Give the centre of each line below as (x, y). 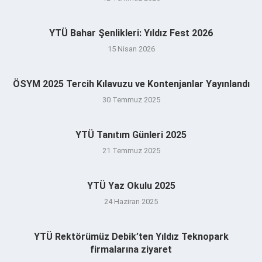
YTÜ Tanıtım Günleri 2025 (131, 135)
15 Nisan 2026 (131, 49)
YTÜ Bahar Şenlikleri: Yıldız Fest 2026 (131, 33)
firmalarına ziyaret (131, 249)
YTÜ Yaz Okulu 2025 (131, 185)
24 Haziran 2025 (131, 201)
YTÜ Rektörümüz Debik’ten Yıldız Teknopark (131, 236)
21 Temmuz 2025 (131, 150)
